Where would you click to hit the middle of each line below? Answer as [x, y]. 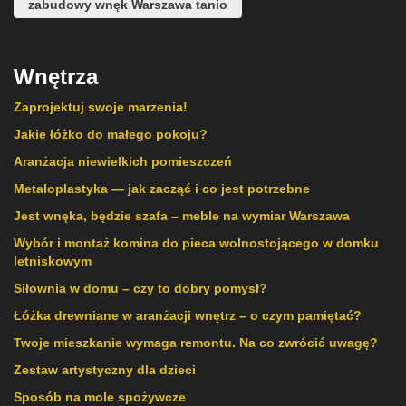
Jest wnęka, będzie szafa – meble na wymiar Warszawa [182, 215]
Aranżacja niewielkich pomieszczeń [123, 161]
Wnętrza [56, 76]
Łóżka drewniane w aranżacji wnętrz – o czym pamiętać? [188, 315]
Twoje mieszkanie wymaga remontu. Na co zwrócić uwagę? [196, 342]
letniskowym [53, 261]
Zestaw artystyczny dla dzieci [105, 369]
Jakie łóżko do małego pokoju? [111, 134]
